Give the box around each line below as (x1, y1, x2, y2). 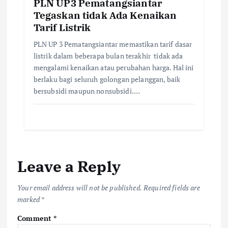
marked (17, 194, 41, 204)
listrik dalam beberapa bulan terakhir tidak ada (33, 51, 183, 61)
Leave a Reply (17, 156, 121, 176)
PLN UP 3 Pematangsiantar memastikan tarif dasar (33, 39, 192, 49)
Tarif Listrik (33, 21, 91, 34)
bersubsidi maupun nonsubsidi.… (33, 86, 140, 96)
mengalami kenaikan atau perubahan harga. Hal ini (33, 63, 194, 73)
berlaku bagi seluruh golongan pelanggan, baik (33, 74, 181, 84)
